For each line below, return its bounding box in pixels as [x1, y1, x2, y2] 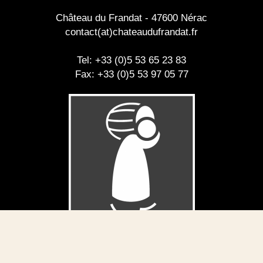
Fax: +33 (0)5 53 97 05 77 [75, 68, 188, 80]
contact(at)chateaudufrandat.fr [65, 26, 198, 38]
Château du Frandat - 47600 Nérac [56, 12, 207, 23]
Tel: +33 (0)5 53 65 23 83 [77, 54, 186, 66]
